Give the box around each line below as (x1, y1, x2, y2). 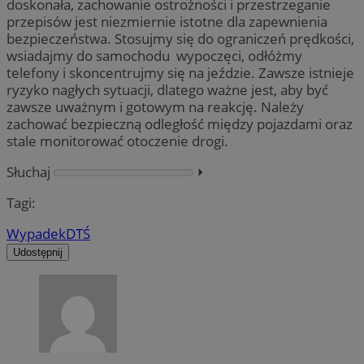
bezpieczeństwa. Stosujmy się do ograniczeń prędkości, (6, 28, 354, 48)
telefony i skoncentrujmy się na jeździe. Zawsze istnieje (6, 63, 354, 82)
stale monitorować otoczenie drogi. (6, 131, 228, 150)
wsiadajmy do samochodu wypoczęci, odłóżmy (6, 45, 302, 65)
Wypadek (6, 224, 66, 244)
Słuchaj (6, 162, 50, 181)
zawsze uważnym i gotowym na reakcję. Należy (6, 97, 304, 116)
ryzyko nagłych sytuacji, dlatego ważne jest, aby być (6, 80, 328, 99)
